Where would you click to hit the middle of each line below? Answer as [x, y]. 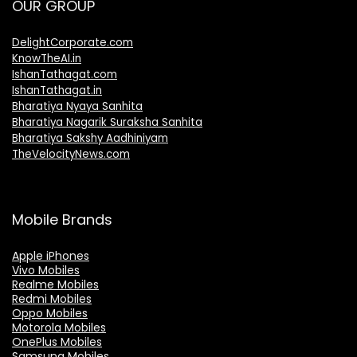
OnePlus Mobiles [57, 341]
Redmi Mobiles [52, 298]
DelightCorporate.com [73, 42]
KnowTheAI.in [47, 58]
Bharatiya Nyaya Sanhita [77, 106]
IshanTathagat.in [57, 90]
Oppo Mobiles [50, 313]
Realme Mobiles [55, 284]
